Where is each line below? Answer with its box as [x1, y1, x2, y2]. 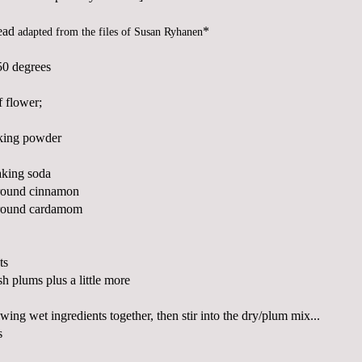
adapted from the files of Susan [18, 26, 164, 39]
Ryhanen [164, 26, 203, 39]
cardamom [29, 202, 82, 217]
